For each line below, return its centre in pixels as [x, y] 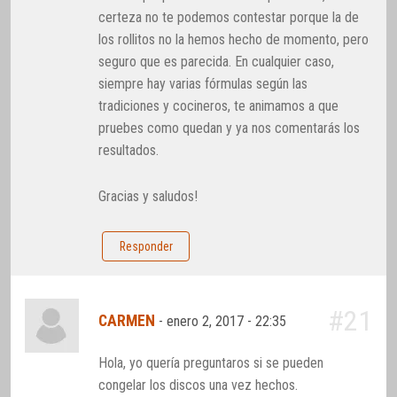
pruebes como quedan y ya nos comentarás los [230, 128]
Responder [146, 247]
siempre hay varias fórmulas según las [203, 83]
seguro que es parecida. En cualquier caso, [217, 61]
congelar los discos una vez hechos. [198, 385]
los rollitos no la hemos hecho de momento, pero [234, 39]
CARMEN [127, 321]
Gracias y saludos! [148, 197]
